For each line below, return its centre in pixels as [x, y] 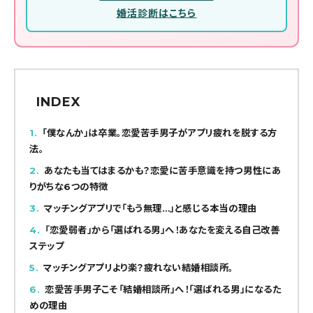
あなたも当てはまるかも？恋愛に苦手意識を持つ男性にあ [163, 170]
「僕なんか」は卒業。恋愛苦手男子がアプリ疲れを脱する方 [160, 132]
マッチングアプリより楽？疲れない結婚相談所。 [138, 267]
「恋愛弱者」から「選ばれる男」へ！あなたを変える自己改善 [162, 230]
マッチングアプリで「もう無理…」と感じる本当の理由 [151, 208]
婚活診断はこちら [156, 14]
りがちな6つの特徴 [69, 186]
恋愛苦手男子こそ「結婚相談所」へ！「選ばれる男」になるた [163, 289]
